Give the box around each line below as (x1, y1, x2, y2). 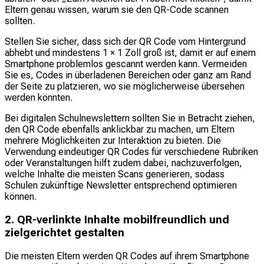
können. (5, 191, 37, 203)
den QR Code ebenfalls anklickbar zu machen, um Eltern (5, 124, 235, 136)
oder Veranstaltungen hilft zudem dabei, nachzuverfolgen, (5, 157, 242, 169)
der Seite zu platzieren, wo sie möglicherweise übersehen (5, 81, 245, 93)
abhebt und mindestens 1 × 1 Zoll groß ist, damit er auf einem (5, 47, 256, 59)
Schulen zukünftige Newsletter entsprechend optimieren (5, 180, 237, 192)
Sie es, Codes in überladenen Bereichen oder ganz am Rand (5, 70, 251, 81)
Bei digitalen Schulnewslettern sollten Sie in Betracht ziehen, (5, 113, 255, 124)
